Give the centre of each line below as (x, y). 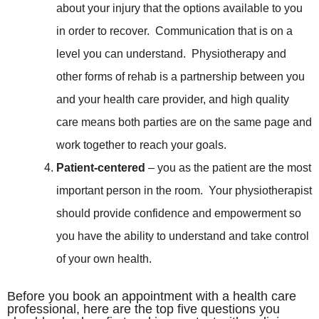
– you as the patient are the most (228, 168)
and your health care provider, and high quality (173, 100)
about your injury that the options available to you (179, 9)
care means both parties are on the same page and (184, 122)
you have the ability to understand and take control (183, 236)
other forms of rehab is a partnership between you (181, 77)
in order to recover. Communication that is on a (174, 31)
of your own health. (107, 259)
